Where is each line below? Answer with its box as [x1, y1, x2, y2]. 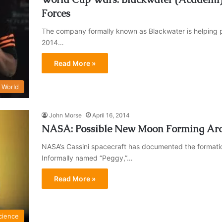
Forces [42, 7, 70, 20]
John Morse [49, 111, 82, 119]
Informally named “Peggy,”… [42, 154, 133, 163]
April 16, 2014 [92, 111, 130, 119]
